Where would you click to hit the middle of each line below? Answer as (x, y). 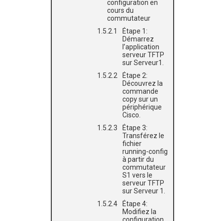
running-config (145, 151)
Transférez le (143, 136)
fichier (132, 144)
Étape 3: (135, 128)
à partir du (138, 159)
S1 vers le (137, 175)
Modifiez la (139, 212)
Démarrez (138, 39)
